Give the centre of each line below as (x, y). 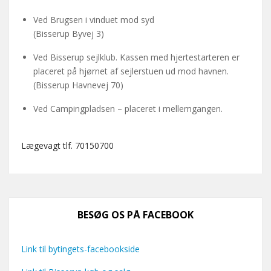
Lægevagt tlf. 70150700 (67, 145)
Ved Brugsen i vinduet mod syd (94, 19)
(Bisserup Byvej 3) (69, 33)
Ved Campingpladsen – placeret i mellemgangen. (128, 108)
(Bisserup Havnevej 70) (78, 85)
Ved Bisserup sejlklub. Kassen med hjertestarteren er (136, 57)
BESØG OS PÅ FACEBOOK (135, 214)
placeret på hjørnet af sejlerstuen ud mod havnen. (131, 71)
